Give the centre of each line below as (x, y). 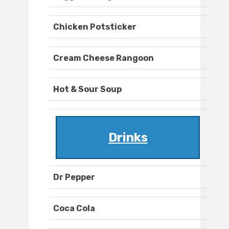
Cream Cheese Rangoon (104, 58)
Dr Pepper (74, 177)
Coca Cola (74, 209)
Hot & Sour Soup (87, 89)
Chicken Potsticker (95, 27)
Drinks (128, 138)
